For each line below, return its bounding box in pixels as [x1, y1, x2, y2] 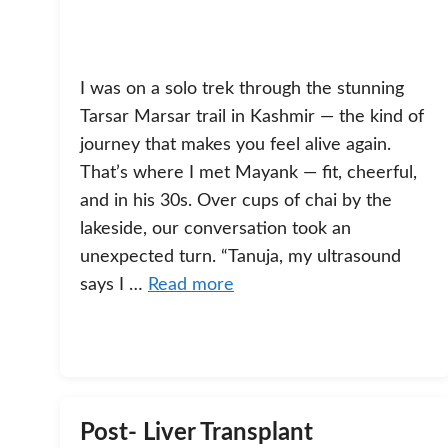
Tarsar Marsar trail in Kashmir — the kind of [80, 108, 424, 127]
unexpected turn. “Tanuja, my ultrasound [80, 248, 401, 267]
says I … [80, 276, 148, 295]
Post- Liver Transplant [80, 421, 313, 446]
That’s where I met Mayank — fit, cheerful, [80, 164, 417, 183]
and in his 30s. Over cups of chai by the [80, 192, 392, 211]
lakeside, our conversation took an [80, 220, 351, 239]
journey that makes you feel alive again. [80, 136, 391, 155]
